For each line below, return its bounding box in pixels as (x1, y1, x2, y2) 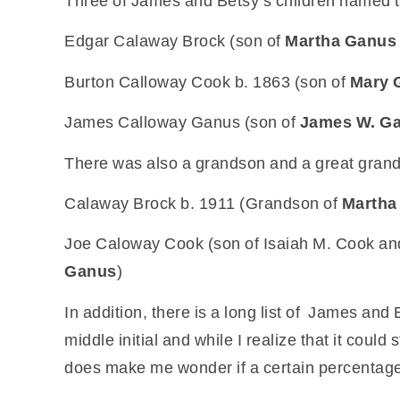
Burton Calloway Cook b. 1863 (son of (64, 71, 350, 91)
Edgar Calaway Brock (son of (64, 30, 285, 51)
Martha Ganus (285, 30, 396, 51)
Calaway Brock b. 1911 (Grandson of (64, 193, 342, 213)
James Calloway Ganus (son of (64, 112, 300, 132)
